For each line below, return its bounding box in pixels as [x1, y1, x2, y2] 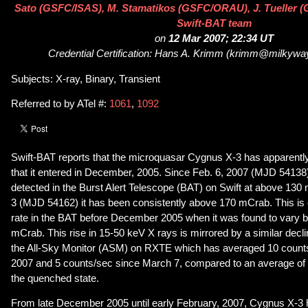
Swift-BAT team [176, 18, 252, 30]
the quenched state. [11, 272, 99, 284]
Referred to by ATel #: [11, 98, 109, 110]
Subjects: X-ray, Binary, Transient [11, 73, 160, 85]
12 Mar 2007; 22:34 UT [168, 33, 274, 45]
